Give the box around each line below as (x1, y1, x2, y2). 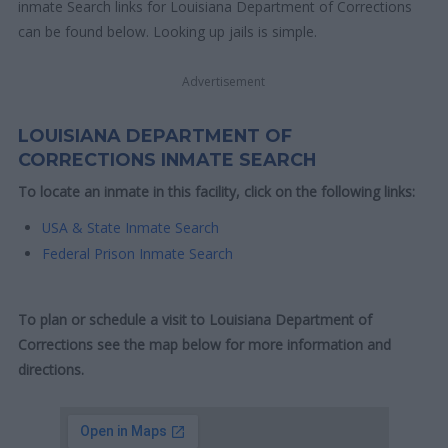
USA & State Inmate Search (42, 217, 220, 237)
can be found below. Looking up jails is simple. (18, 21, 318, 41)
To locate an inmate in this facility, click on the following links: (18, 181, 416, 201)
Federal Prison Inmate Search (42, 243, 234, 263)
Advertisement (182, 72, 266, 90)
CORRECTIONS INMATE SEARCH (18, 148, 317, 170)
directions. (18, 360, 85, 380)
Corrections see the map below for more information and (18, 335, 392, 355)
